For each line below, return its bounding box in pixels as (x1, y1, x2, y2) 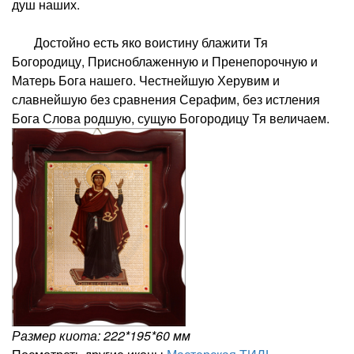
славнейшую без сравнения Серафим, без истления (12, 89, 320, 108)
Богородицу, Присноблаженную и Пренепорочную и (12, 51, 318, 70)
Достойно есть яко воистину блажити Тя (12, 32, 268, 51)
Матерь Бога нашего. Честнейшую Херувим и (12, 70, 280, 89)
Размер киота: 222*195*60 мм (12, 326, 190, 345)
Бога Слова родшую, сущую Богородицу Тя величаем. (12, 108, 330, 127)
